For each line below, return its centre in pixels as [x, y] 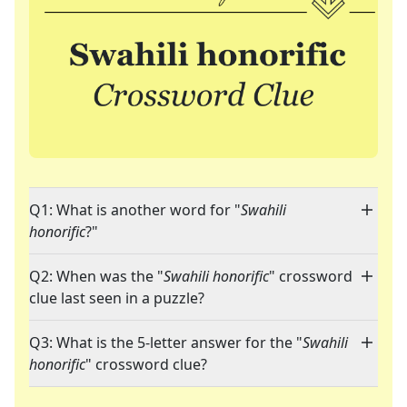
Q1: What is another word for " [135, 210]
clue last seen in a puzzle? [117, 298]
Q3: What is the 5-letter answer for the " [166, 343]
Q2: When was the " [96, 277]
